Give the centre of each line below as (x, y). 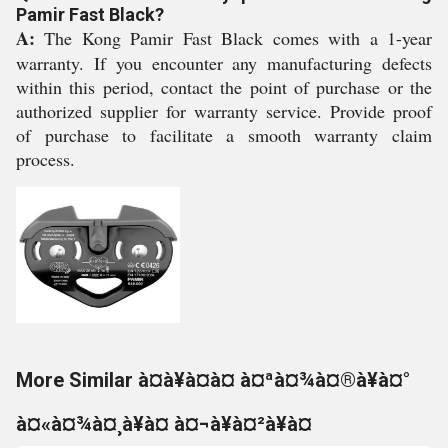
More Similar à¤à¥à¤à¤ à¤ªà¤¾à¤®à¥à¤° (213, 380)
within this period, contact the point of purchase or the (224, 87)
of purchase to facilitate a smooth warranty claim (224, 135)
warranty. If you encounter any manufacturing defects (224, 63)
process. (45, 159)
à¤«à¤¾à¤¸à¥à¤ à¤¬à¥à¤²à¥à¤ (164, 424)
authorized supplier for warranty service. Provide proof (224, 111)
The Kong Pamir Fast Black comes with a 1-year (233, 38)
